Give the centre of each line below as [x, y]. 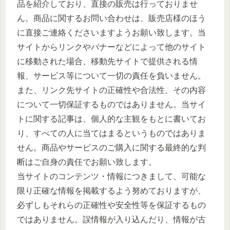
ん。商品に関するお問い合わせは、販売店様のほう [111, 18]
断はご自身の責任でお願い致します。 [87, 162]
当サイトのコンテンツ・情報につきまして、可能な [111, 176]
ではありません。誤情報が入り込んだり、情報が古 [111, 219]
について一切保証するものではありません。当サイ [111, 104]
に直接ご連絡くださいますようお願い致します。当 [111, 32]
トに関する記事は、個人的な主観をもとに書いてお [111, 119]
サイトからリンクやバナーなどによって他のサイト [111, 47]
